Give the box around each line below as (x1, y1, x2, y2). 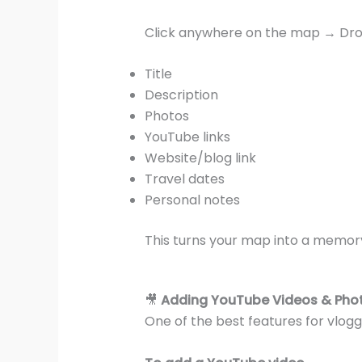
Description (144, 86, 218, 105)
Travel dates (144, 170, 225, 189)
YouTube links (144, 128, 230, 147)
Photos (144, 107, 189, 126)
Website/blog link (144, 149, 256, 168)
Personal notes (144, 191, 240, 210)
